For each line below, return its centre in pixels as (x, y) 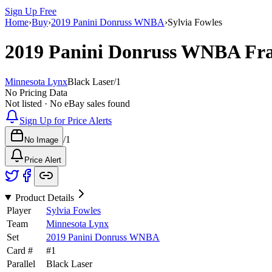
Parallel (21, 263)
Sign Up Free (31, 11)
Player (19, 210)
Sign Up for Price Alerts (66, 120)
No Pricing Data (36, 92)
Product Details (44, 197)
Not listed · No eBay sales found (67, 103)
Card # (20, 250)
